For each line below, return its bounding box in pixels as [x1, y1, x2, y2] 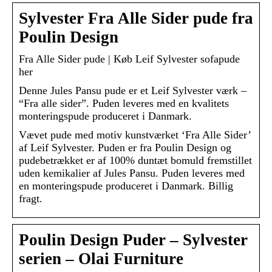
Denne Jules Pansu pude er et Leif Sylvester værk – [19, 84, 246, 97]
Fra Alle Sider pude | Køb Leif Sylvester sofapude [19, 53, 240, 66]
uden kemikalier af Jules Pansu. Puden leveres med [19, 167, 245, 180]
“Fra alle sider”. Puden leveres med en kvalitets [19, 97, 229, 110]
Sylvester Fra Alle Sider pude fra [19, 9, 253, 28]
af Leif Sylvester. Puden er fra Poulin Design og [19, 141, 231, 154]
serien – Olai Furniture [19, 250, 183, 268]
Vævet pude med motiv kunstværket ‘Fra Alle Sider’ [19, 129, 251, 141]
